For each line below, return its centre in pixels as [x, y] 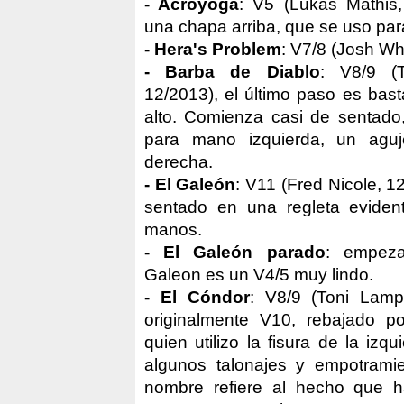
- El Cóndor [197, 297]
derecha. [179, 161]
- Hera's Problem [213, 49]
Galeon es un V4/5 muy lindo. [259, 274]
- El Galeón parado [235, 252]
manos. [173, 229]
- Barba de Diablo [232, 71]
